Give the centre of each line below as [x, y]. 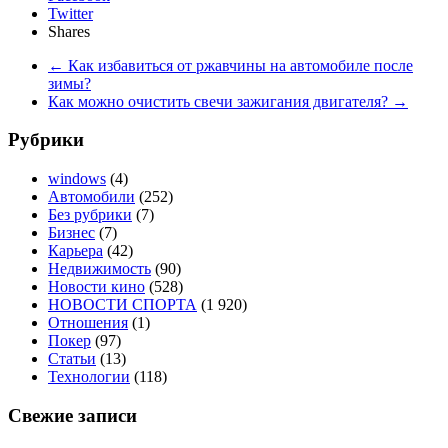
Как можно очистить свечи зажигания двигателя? [220, 101]
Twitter [70, 13]
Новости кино [96, 286]
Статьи [72, 358]
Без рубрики [90, 214]
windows [77, 178]
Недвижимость [99, 268]
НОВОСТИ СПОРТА [122, 304]
